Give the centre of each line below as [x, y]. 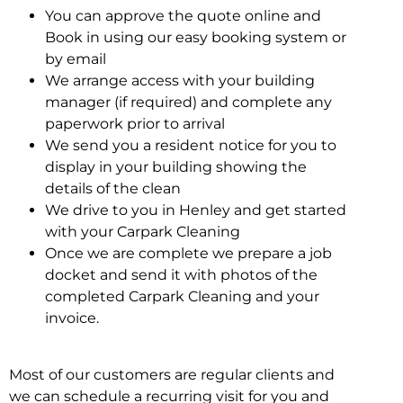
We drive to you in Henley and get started [196, 210]
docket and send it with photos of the [181, 275]
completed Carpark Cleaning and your [182, 297]
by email [76, 59]
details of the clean [113, 189]
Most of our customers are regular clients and [172, 374]
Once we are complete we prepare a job [188, 254]
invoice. [72, 318]
